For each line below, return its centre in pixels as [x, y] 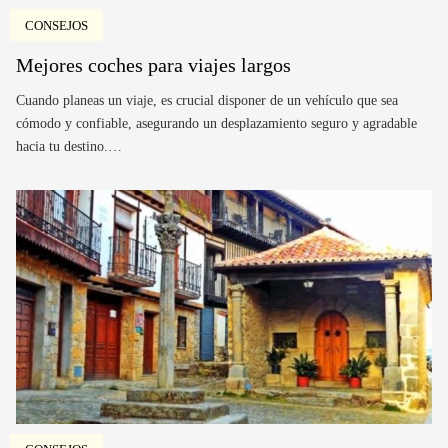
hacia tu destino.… [69, 146]
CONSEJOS [56, 25]
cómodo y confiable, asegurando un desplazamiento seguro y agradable [216, 123]
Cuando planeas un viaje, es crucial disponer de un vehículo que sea [207, 100]
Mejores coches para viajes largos [153, 64]
